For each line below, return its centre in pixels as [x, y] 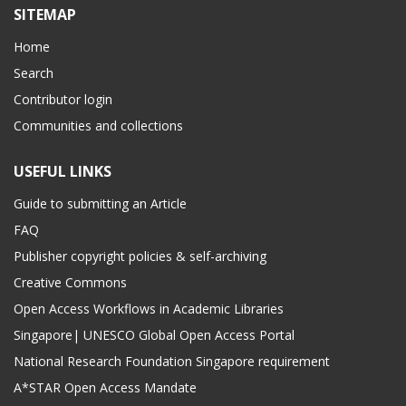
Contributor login [63, 100]
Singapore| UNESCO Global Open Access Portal [154, 335]
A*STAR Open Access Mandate [105, 388]
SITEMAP [45, 15]
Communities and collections [98, 126]
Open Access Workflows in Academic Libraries [149, 309]
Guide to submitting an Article [100, 204]
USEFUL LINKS [63, 172]
